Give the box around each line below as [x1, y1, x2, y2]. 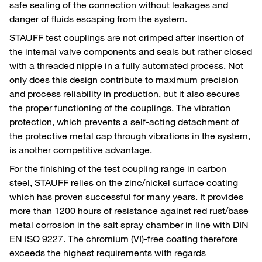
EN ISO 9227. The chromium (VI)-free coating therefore [9, 232, 238, 244]
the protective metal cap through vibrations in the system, [9, 129, 250, 142]
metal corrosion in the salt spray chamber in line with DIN [9, 218, 249, 230]
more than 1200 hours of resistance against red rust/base [9, 204, 249, 216]
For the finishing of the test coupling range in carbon [9, 162, 226, 174]
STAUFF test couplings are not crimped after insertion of [9, 31, 244, 43]
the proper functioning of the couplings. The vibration [9, 101, 230, 113]
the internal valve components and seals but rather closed [9, 45, 252, 57]
